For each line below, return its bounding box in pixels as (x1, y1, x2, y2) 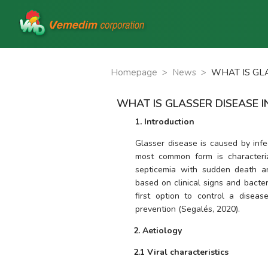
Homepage (111, 66, 157, 78)
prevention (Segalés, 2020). (135, 203, 240, 215)
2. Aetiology (133, 225, 182, 236)
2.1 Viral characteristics (133, 246, 229, 258)
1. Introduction (135, 116, 195, 127)
